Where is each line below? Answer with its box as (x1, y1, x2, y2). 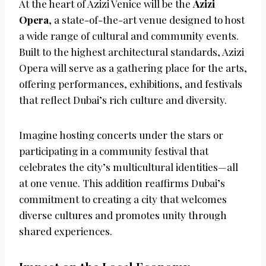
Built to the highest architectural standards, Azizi (19, 45, 244, 58)
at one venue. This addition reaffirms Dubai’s (19, 176, 225, 189)
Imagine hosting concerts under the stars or (19, 128, 223, 141)
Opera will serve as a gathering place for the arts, (19, 61, 247, 74)
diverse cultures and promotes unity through (19, 208, 227, 221)
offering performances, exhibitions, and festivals (19, 77, 242, 90)
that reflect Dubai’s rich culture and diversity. (19, 93, 227, 106)
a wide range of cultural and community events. (19, 28, 239, 42)
